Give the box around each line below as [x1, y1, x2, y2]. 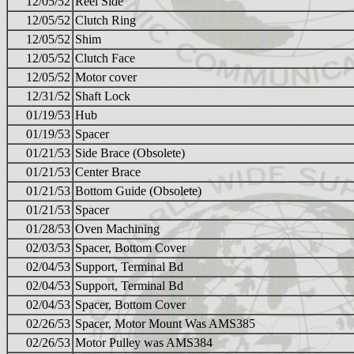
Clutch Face [75, 51, 135, 66]
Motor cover [75, 70, 137, 85]
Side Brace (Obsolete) [75, 146, 185, 160]
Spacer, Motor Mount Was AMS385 [75, 317, 255, 331]
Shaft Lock [75, 89, 130, 104]
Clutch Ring [75, 13, 136, 28]
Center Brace [75, 165, 141, 179]
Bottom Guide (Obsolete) [75, 184, 201, 198]
